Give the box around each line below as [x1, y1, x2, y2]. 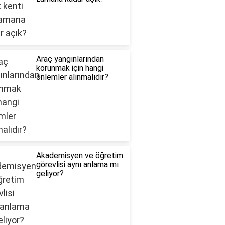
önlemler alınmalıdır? [36, 72, 108, 82]
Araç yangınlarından [36, 54, 104, 64]
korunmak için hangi [36, 63, 103, 73]
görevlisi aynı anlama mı [36, 160, 119, 170]
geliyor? [36, 169, 64, 179]
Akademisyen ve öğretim [36, 151, 123, 161]
